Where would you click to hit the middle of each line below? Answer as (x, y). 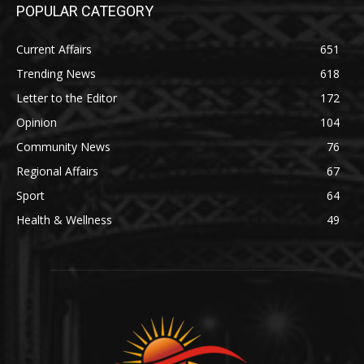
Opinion (37, 122)
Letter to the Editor (67, 97)
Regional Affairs (57, 171)
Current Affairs (54, 49)
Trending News (56, 73)
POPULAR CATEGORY (85, 11)
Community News (63, 146)
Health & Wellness (64, 219)
